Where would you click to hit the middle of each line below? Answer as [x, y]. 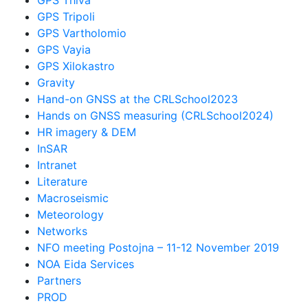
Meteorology [71, 214]
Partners [59, 280]
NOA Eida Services [86, 264]
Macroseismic [73, 198]
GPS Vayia [64, 49]
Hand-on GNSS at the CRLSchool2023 [138, 99]
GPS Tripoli [66, 16]
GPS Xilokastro [76, 66]
